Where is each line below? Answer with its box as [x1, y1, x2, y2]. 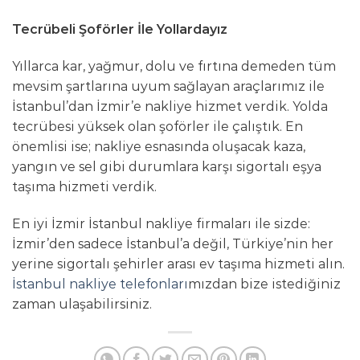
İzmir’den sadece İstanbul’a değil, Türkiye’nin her [12, 236, 333, 252]
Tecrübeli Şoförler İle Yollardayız [12, 22, 227, 38]
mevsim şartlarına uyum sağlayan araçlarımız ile [12, 79, 325, 95]
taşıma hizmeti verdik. [12, 179, 157, 195]
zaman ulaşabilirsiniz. [12, 297, 152, 313]
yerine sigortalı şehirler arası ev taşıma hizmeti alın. [12, 256, 345, 272]
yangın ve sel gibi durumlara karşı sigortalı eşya [12, 159, 321, 175]
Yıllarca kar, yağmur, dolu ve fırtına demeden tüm [12, 59, 336, 75]
